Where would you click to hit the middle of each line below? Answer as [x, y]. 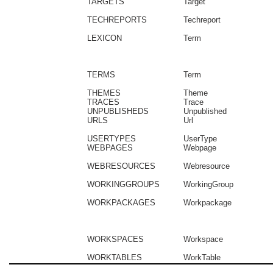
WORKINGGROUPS [123, 184]
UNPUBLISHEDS [118, 111]
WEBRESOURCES [121, 166]
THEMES [104, 93]
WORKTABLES [115, 257]
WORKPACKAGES [121, 203]
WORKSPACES [115, 239]
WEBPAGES [110, 148]
